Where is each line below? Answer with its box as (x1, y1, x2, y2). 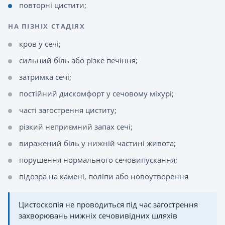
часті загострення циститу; (19, 105, 117, 115)
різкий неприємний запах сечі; (19, 122, 133, 132)
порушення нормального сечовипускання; (19, 155, 177, 165)
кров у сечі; (19, 39, 61, 49)
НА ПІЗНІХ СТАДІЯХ (8, 22, 85, 31)
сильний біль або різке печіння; (19, 55, 138, 65)
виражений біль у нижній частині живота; (19, 138, 176, 148)
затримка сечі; (19, 72, 71, 82)
